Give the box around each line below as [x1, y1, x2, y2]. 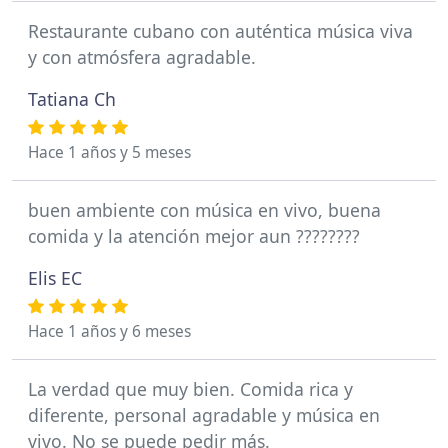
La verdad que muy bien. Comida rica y [28, 376, 353, 401]
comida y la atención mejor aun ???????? [28, 223, 360, 248]
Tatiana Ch [28, 86, 116, 111]
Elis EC [28, 265, 82, 290]
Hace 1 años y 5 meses [28, 141, 191, 163]
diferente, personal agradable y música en [28, 402, 380, 427]
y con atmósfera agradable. [28, 44, 256, 69]
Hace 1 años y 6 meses [28, 320, 191, 342]
